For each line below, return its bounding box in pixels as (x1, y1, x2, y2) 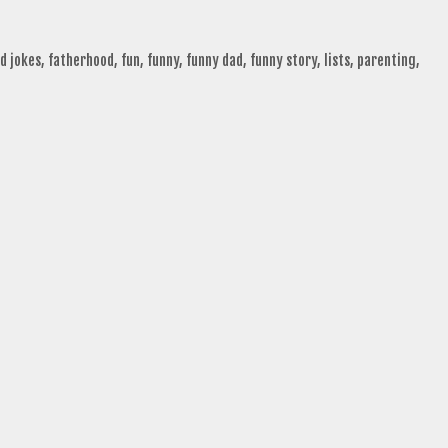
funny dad (185, 50, 243, 70)
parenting (356, 50, 416, 70)
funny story (249, 50, 317, 70)
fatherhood (47, 50, 114, 70)
